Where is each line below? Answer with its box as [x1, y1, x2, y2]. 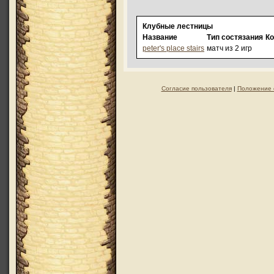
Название [143, 33, 177, 42]
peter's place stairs [143, 44, 204, 53]
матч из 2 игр [207, 44, 252, 53]
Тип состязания [207, 33, 263, 42]
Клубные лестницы [143, 22, 213, 31]
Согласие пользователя [161, 85, 232, 92]
